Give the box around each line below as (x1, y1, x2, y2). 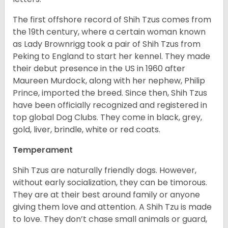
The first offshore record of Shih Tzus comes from (13, 14, 211, 26)
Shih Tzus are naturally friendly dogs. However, (13, 164, 196, 177)
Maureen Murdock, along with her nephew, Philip (13, 75, 205, 87)
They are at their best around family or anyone (13, 189, 200, 201)
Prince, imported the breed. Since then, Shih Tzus (13, 87, 207, 99)
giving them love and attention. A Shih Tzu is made (13, 201, 212, 213)
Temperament (13, 144, 73, 156)
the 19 (13, 26, 36, 38)
